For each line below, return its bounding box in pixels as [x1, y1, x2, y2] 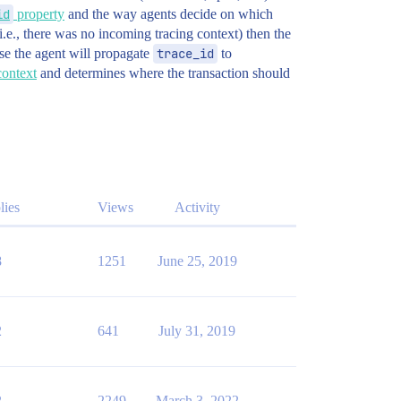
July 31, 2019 [158, 323, 235, 338]
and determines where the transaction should [37, 65, 290, 81]
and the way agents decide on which [64, 6, 273, 21]
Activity [174, 200, 220, 215]
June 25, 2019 [157, 253, 237, 269]
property [13, 6, 64, 21]
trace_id [157, 46, 214, 62]
